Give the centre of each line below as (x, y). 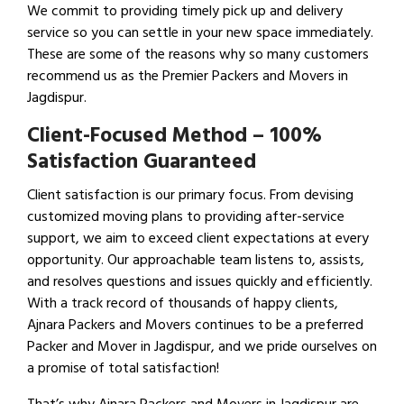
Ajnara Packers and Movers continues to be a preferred (195, 325)
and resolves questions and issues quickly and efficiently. (200, 282)
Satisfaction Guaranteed (142, 162)
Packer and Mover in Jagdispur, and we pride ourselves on (202, 347)
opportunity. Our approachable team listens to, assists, (196, 260)
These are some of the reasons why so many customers (198, 55)
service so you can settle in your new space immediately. (200, 33)
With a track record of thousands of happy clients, (183, 303)
